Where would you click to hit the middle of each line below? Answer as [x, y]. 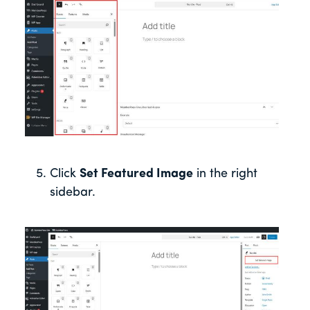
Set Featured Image [136, 174]
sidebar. [73, 193]
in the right [225, 174]
